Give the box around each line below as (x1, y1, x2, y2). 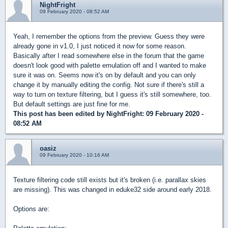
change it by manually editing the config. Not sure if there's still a (13, 81, 204, 89)
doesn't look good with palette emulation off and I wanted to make (13, 62, 206, 70)
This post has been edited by (13, 110, 106, 118)
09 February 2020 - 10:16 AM (40, 152, 109, 158)
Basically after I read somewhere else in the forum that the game (13, 52, 204, 60)
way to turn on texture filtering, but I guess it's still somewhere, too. (13, 91, 211, 99)
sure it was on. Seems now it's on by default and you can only (13, 71, 196, 79)
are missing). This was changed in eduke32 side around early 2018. (13, 186, 212, 194)
